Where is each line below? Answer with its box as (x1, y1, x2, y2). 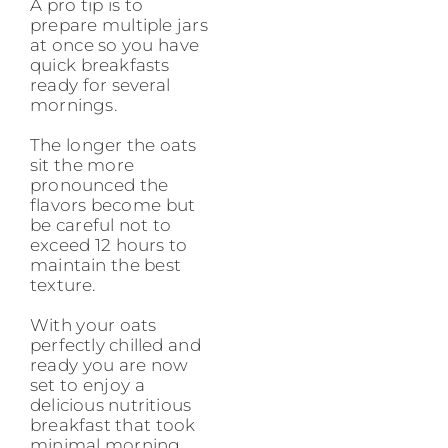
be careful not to (30, 215, 172, 236)
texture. (30, 275, 96, 296)
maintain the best (30, 255, 181, 276)
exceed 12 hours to (30, 235, 188, 256)
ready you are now (30, 355, 189, 376)
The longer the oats (30, 135, 197, 156)
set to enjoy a (30, 375, 145, 396)
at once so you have (30, 35, 199, 56)
